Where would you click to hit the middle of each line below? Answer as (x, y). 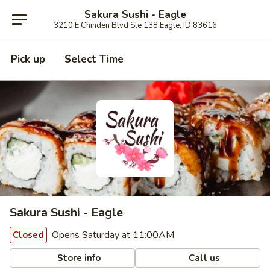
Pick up (28, 59)
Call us (203, 258)
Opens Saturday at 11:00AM (112, 235)
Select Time (94, 59)
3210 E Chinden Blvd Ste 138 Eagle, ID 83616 (149, 25)
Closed (28, 235)
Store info (78, 258)
